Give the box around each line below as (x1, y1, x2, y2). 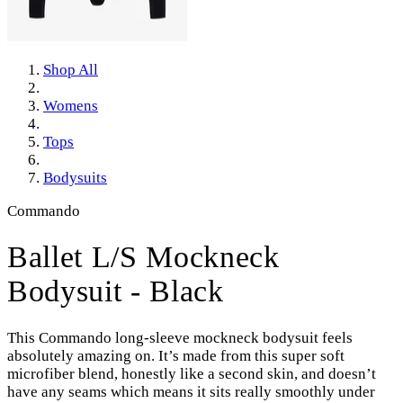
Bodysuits (43, 168, 107, 186)
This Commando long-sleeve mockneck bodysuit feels (7, 328, 353, 346)
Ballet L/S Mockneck (7, 240, 280, 274)
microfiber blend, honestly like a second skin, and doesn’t (7, 364, 376, 382)
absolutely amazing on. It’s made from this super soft (7, 346, 345, 364)
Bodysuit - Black (7, 274, 224, 309)
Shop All (43, 60, 98, 78)
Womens (43, 96, 98, 114)
